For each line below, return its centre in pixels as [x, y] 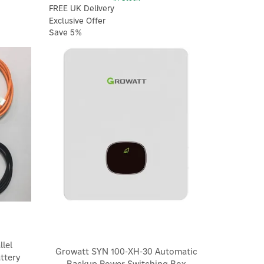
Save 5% [66, 32]
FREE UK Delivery [82, 9]
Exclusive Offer [77, 20]
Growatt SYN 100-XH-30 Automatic [126, 252]
